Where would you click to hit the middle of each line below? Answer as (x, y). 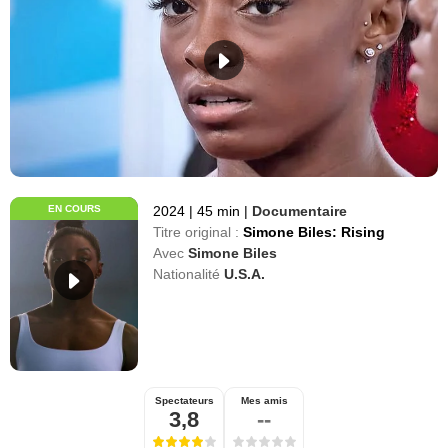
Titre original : (196, 231)
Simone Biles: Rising (314, 231)
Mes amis (264, 400)
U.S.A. (245, 273)
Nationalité (187, 273)
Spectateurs (184, 400)
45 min (219, 210)
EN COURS (74, 208)
